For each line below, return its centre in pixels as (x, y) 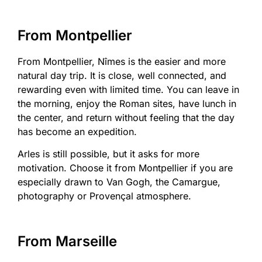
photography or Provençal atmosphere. (104, 196)
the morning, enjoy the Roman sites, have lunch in (127, 103)
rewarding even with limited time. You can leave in (128, 89)
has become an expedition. (77, 131)
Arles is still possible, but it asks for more (108, 154)
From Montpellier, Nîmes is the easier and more (122, 61)
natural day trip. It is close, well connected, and (122, 75)
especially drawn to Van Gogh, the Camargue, (119, 182)
